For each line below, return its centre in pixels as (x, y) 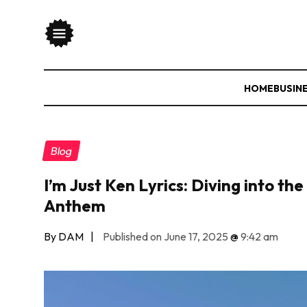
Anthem (75, 205)
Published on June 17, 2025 (165, 236)
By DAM (64, 236)
